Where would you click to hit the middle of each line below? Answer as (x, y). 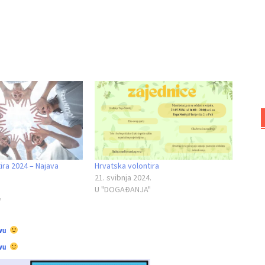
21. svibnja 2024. (123, 178)
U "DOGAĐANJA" (122, 190)
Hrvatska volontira (127, 166)
